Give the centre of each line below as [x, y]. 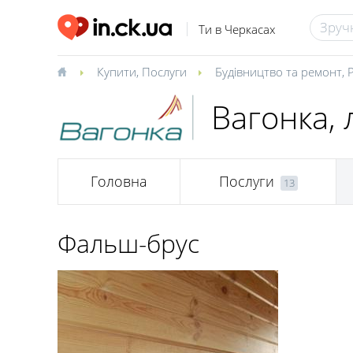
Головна [119, 182]
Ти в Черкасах [236, 30]
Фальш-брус [128, 243]
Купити [117, 72]
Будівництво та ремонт [279, 72]
